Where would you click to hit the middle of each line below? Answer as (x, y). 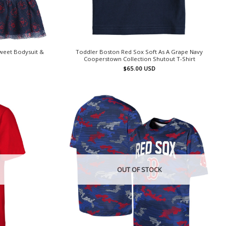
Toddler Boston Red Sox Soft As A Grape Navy (139, 52)
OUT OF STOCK (139, 170)
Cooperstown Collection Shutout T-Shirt (139, 59)
